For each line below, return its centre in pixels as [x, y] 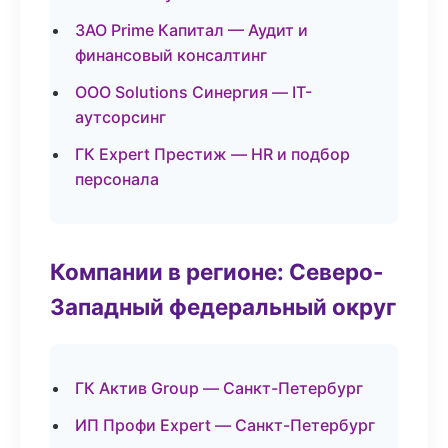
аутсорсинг [120, 117]
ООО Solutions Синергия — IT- [193, 92]
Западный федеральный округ [223, 306]
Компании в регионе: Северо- [217, 271]
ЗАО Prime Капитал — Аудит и [191, 30]
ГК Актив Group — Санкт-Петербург [219, 388]
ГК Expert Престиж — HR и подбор [212, 154]
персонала [117, 179]
